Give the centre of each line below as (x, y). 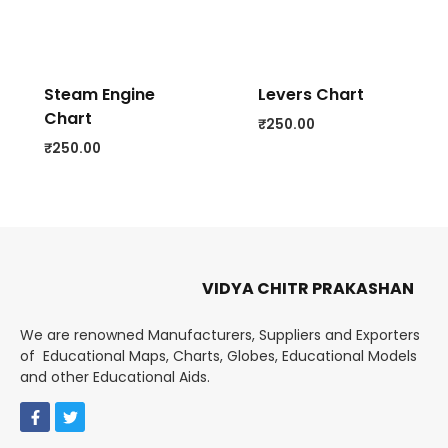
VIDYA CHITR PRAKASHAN (308, 289)
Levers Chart (311, 94)
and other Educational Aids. (115, 377)
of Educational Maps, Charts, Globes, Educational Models (218, 356)
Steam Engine (99, 94)
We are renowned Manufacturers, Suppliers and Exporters (220, 335)
